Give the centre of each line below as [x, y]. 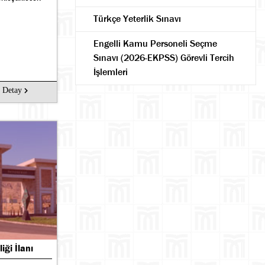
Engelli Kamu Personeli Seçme [155, 43]
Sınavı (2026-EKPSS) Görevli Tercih [164, 58]
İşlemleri [111, 72]
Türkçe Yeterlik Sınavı [137, 19]
